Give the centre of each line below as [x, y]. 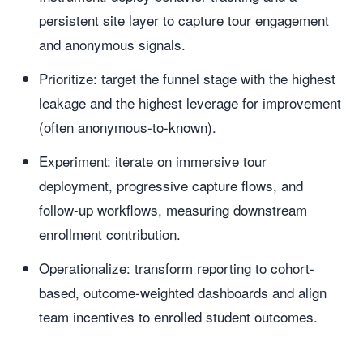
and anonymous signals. [112, 44]
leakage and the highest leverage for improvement [190, 102]
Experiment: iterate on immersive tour [153, 161]
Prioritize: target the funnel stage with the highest [187, 78]
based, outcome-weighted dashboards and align [183, 292]
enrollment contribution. [110, 234]
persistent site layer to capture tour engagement [184, 20]
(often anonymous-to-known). [128, 127]
